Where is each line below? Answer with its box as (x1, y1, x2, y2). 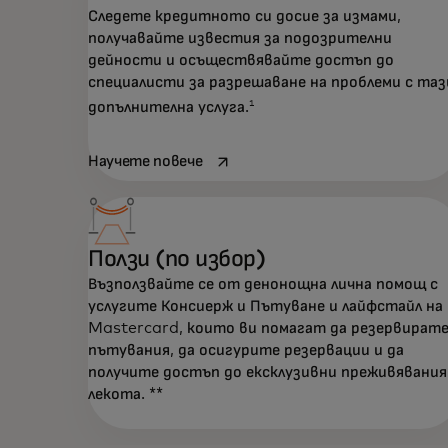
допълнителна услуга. (88, 99, 249, 116)
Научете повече (88, 153, 203, 170)
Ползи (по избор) (88, 247, 266, 272)
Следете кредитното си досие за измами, (88, 7, 401, 24)
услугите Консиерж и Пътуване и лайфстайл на (88, 298, 443, 315)
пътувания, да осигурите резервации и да (88, 342, 404, 359)
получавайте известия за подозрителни (88, 29, 392, 46)
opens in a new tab (201, 152, 342, 169)
